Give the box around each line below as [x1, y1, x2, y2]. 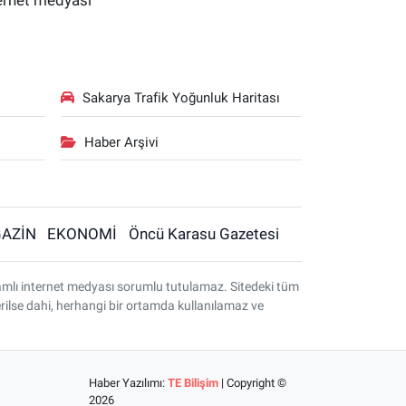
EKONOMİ [47, 225, 118, 243]
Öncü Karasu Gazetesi [128, 225, 279, 243]
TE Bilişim [167, 375, 218, 390]
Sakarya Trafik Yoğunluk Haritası [82, 90, 280, 106]
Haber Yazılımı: [88, 375, 168, 390]
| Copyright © [217, 375, 286, 390]
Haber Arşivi [83, 133, 159, 150]
